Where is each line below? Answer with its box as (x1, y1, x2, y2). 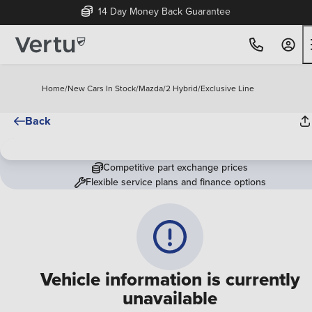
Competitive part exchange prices (103, 160, 248, 174)
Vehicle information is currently (40, 266, 300, 292)
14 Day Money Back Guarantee (95, 4, 231, 18)
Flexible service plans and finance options (85, 175, 266, 189)
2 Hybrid (166, 82, 198, 94)
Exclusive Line (201, 82, 254, 94)
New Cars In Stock (68, 82, 136, 94)
